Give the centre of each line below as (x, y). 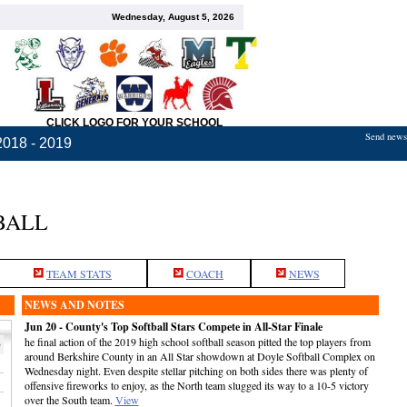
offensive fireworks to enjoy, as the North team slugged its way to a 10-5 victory (196, 385)
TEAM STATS (79, 273)
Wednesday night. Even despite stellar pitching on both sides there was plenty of (196, 371)
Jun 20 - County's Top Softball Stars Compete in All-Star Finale (173, 327)
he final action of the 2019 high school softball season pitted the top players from (197, 342)
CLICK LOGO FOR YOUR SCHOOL (134, 123)
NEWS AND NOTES (74, 305)
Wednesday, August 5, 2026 (173, 17)
